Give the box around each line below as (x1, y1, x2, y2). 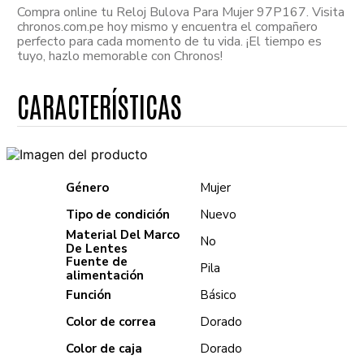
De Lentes (66, 240, 128, 257)
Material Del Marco (66, 226, 180, 243)
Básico (200, 287, 237, 303)
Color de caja (66, 340, 143, 357)
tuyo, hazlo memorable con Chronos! (17, 47, 223, 65)
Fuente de (66, 253, 128, 270)
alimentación (66, 266, 145, 284)
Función (66, 287, 112, 303)
